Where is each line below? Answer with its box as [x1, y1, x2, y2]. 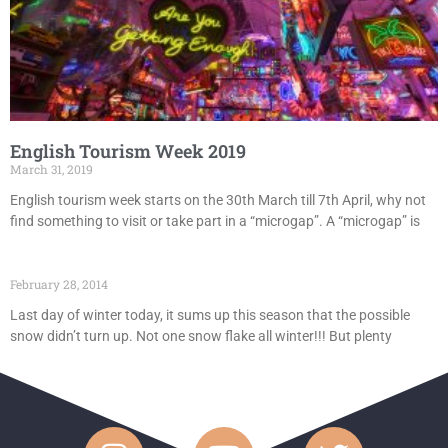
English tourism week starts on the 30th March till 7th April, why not [10, 192, 426, 208]
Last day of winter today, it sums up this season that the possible [10, 307, 410, 323]
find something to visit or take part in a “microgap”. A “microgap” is [10, 213, 420, 229]
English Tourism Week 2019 [10, 139, 246, 163]
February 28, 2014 [10, 276, 108, 292]
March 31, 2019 [10, 161, 93, 177]
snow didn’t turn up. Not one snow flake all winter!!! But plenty [10, 328, 392, 344]
